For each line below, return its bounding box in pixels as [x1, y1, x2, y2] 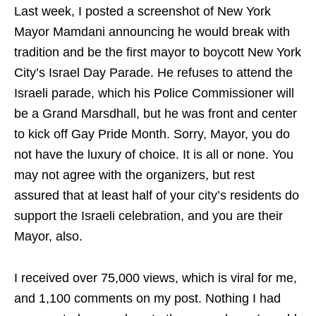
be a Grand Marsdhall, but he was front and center [14, 107, 297, 121]
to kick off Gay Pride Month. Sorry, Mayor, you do [14, 127, 290, 141]
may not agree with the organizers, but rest [14, 168, 255, 182]
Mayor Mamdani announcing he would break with [14, 25, 290, 39]
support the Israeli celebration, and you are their [14, 209, 283, 223]
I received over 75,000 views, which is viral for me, [14, 271, 297, 285]
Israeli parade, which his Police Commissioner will [14, 86, 294, 100]
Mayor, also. [14, 229, 83, 243]
